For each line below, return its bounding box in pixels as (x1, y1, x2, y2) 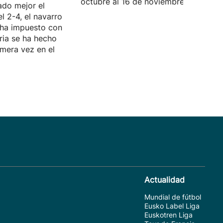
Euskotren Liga (144, 211, 193, 219)
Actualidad (144, 175, 185, 185)
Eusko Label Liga (144, 202, 200, 210)
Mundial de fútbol (144, 193, 201, 201)
